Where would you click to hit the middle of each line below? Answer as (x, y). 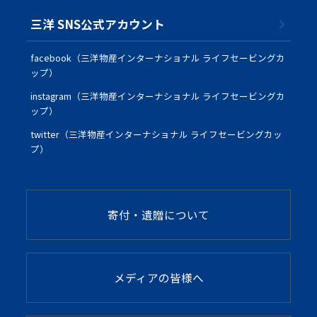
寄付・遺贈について (158, 215)
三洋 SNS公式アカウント (98, 24)
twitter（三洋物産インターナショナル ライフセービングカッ (157, 134)
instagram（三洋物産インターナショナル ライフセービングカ (158, 96)
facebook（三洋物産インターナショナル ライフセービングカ (158, 57)
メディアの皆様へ (158, 278)
